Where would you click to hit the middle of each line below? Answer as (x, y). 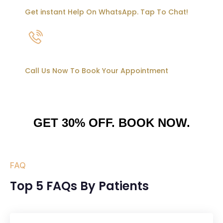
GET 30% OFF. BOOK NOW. (111, 122)
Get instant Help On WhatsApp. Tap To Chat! (107, 12)
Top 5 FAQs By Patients (79, 186)
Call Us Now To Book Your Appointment (97, 70)
